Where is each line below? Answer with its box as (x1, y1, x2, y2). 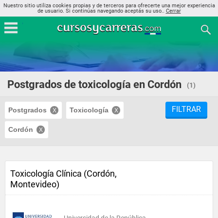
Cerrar (165, 8, 181, 14)
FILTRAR (172, 105, 201, 114)
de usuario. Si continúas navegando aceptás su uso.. (37, 8, 166, 14)
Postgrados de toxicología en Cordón (7, 78, 182, 91)
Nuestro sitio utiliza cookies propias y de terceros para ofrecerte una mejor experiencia (3, 2, 215, 9)
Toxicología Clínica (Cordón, (10, 168, 117, 179)
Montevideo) (10, 179, 59, 189)
